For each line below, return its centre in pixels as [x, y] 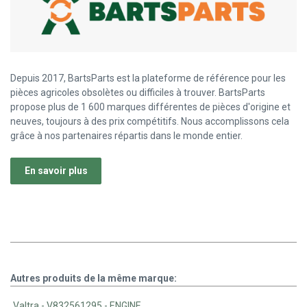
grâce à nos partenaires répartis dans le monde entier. [126, 136]
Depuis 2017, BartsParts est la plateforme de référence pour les [148, 78]
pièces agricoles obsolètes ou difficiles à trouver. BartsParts [138, 93]
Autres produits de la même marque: [94, 279]
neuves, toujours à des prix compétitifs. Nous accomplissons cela [150, 122]
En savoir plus [56, 171]
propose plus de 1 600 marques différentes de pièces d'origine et [150, 107]
